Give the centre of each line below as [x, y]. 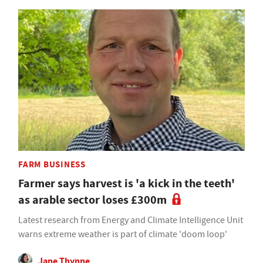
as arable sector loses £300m [92, 200]
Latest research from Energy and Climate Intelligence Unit [131, 220]
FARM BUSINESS [52, 164]
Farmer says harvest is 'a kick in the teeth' [127, 183]
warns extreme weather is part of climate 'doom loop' [123, 234]
